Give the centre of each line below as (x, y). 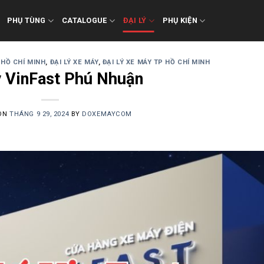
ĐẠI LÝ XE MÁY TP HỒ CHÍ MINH (156, 62)
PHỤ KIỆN (180, 20)
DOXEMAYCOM (107, 114)
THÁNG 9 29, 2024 (39, 114)
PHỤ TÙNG (26, 20)
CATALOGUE (85, 20)
